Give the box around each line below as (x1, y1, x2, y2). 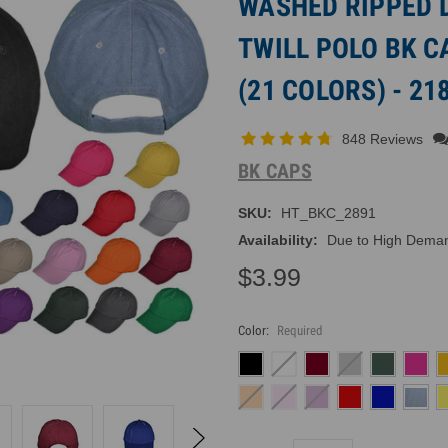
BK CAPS (238, 158, 312, 183)
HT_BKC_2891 (280, 204, 376, 221)
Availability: (238, 231, 318, 248)
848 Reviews (342, 130, 427, 147)
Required (276, 322, 322, 338)
